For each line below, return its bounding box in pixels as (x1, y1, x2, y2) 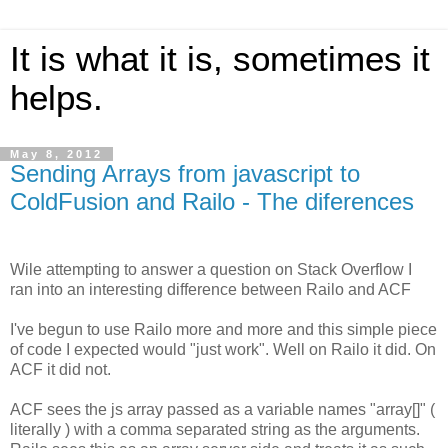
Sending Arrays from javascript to (10, 160, 360, 187)
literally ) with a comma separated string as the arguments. (10, 420, 420, 438)
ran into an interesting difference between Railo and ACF (10, 280, 411, 298)
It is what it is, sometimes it (10, 40, 430, 78)
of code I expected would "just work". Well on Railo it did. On (10, 340, 436, 358)
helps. (10, 79, 103, 117)
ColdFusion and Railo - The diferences (10, 188, 414, 215)
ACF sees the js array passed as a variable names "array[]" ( (10, 400, 435, 418)
